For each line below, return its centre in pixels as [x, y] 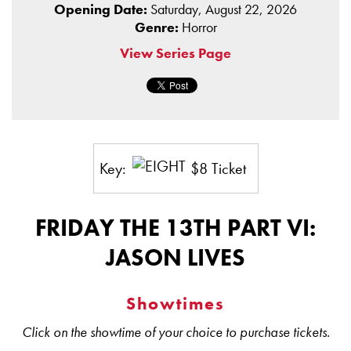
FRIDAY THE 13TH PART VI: [175, 228]
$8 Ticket [218, 169]
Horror [199, 27]
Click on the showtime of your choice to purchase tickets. [175, 332]
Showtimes [175, 304]
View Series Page [175, 52]
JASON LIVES [175, 258]
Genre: [158, 27]
